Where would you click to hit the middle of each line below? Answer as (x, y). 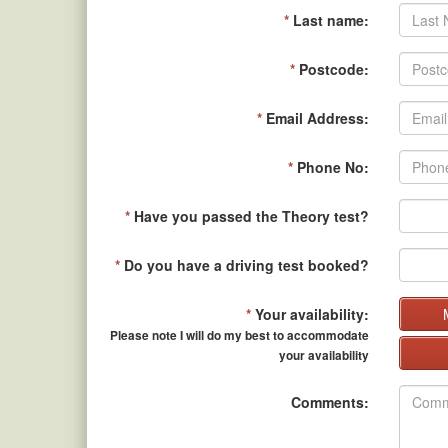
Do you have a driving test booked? (245, 265)
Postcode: (332, 69)
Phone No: (331, 167)
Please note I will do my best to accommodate (240, 335)
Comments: (330, 402)
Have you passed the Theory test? (250, 216)
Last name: (329, 20)
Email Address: (316, 118)
